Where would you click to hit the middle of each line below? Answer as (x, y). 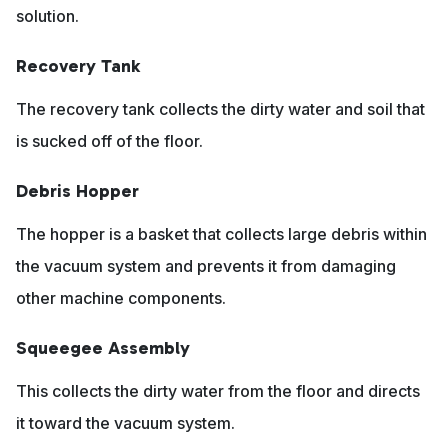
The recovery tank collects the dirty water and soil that (220, 109)
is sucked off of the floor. (109, 141)
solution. (47, 16)
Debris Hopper (77, 191)
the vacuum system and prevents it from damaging (206, 266)
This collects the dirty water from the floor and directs (218, 391)
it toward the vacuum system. (125, 423)
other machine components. (121, 298)
